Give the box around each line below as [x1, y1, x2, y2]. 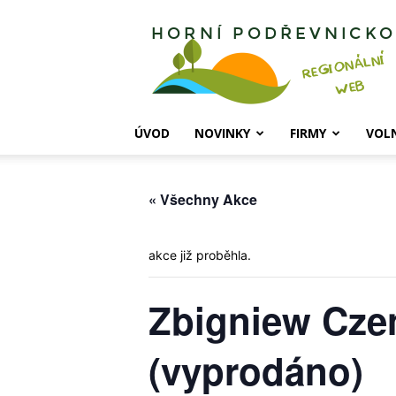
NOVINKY [194, 125, 250, 141]
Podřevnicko [271, 43, 343, 60]
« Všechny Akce [148, 189, 257, 209]
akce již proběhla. [148, 247, 251, 263]
